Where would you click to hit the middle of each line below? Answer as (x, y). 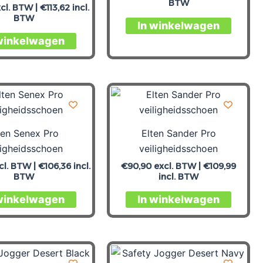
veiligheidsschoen (178, 148)
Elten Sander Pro (178, 133)
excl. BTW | (177, 166)
